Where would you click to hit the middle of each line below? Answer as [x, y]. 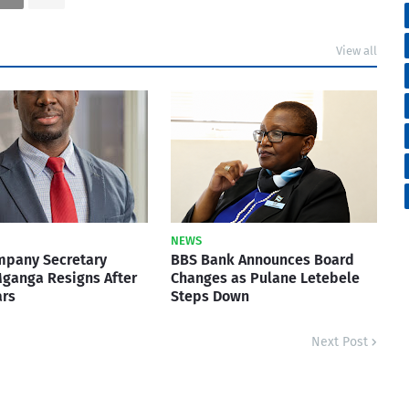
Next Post [340, 341]
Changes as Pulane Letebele [265, 278]
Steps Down [210, 296]
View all [357, 50]
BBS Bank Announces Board [262, 259]
